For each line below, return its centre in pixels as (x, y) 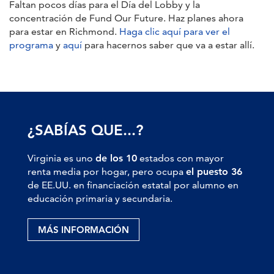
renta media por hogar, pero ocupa (107, 171)
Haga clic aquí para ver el (175, 31)
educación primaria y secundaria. (100, 198)
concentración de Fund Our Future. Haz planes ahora (126, 18)
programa (31, 45)
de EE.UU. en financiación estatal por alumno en (133, 185)
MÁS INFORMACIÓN (83, 229)
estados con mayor (180, 158)
